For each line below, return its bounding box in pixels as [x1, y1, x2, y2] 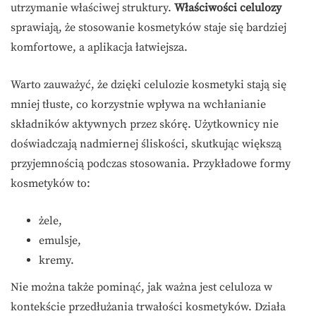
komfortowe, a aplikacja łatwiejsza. [11, 40, 188, 55]
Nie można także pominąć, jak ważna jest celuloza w [11, 280, 272, 295]
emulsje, [39, 233, 81, 248]
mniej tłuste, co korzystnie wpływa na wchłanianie [11, 97, 266, 112]
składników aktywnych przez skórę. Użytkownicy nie [11, 117, 279, 132]
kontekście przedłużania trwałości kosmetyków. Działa [11, 300, 286, 315]
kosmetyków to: [11, 176, 90, 191]
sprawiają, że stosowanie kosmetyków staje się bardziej [11, 20, 286, 35]
